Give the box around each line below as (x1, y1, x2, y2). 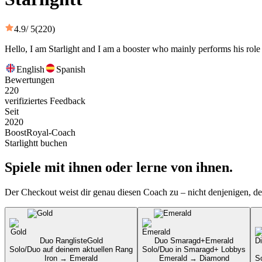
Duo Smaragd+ (154, 236, 205, 246)
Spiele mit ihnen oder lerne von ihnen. (5, 160, 233, 175)
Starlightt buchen (5, 137, 67, 148)
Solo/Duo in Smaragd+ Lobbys (142, 245, 246, 254)
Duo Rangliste (39, 236, 87, 246)
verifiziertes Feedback (5, 95, 85, 106)
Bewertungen (5, 74, 54, 85)
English (16, 64, 44, 74)
